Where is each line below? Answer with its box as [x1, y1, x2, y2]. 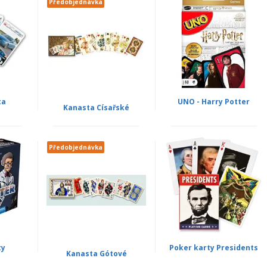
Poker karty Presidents [169, 242, 258, 253]
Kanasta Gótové [66, 248, 127, 259]
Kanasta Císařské [63, 103, 130, 113]
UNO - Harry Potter [177, 97, 250, 107]
